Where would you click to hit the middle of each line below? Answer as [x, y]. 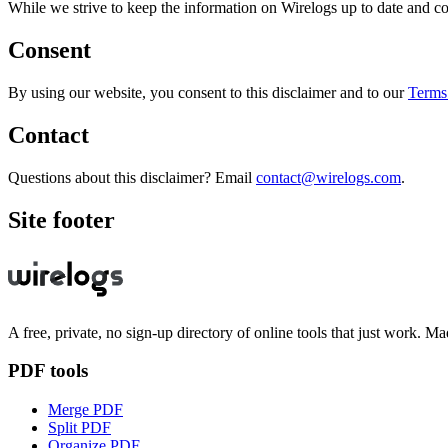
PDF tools [48, 371]
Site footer [61, 219]
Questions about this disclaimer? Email [130, 177]
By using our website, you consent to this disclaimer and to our [206, 93]
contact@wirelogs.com [328, 177]
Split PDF [79, 428]
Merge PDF [85, 410]
